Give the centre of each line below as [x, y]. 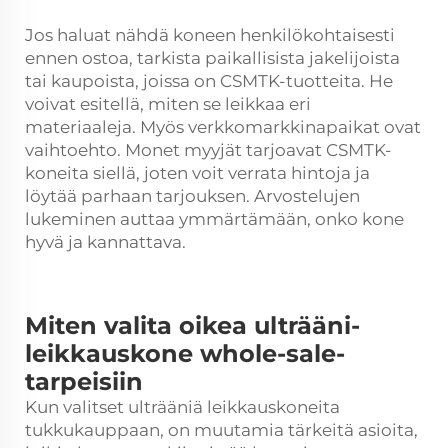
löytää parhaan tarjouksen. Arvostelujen [192, 196]
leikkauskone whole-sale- [185, 353]
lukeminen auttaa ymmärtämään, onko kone [214, 219]
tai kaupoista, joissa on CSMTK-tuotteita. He [209, 81]
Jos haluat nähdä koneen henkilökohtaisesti [210, 35]
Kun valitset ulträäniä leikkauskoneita [182, 407]
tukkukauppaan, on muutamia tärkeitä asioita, [221, 430]
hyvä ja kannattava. [105, 242]
